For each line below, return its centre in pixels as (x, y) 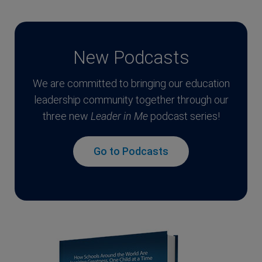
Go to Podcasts (131, 151)
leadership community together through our (131, 99)
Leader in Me (119, 116)
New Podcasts (131, 57)
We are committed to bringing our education (131, 83)
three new (66, 116)
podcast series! (184, 116)
